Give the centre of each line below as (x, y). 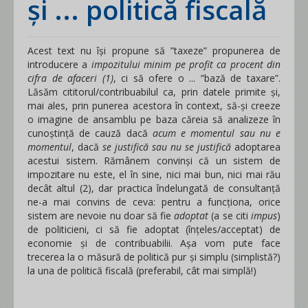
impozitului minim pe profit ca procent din (186, 64)
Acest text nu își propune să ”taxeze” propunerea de (154, 51)
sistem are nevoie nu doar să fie (101, 216)
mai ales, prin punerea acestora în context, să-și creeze (154, 106)
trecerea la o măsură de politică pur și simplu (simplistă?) (154, 257)
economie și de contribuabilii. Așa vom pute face (154, 243)
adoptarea (256, 147)
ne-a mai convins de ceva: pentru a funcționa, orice (154, 202)
